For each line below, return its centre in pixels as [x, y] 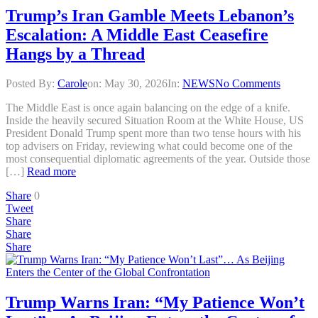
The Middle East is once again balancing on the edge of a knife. [148, 108]
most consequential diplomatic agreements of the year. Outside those [158, 159]
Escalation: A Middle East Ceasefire [137, 34]
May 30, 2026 [136, 84]
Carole [72, 84]
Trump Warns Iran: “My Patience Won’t [155, 303]
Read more [51, 172]
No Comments [248, 84]
